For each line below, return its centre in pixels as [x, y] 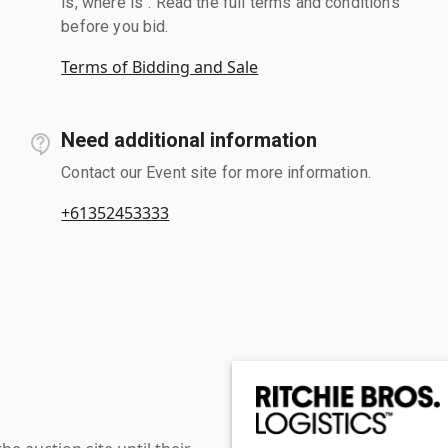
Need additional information [189, 139]
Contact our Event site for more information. [216, 172]
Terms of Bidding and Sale [160, 66]
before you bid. [115, 26]
